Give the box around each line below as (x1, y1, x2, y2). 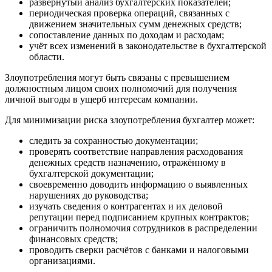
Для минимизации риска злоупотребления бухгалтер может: (5, 115, 254, 126)
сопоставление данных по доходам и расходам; (29, 30, 224, 41)
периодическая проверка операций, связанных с (29, 8, 229, 19)
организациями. (29, 256, 95, 267)
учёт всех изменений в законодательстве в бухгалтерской (29, 41, 267, 52)
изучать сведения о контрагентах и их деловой (29, 201, 223, 212)
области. (29, 52, 64, 63)
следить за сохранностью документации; (29, 135, 198, 146)
